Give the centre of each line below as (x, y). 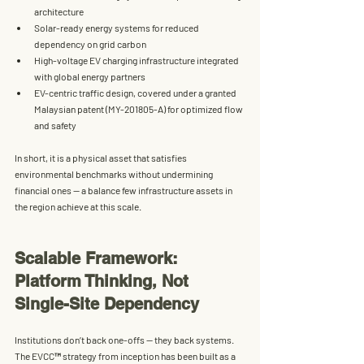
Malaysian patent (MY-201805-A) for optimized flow (139, 108)
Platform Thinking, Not (104, 281)
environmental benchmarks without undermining (115, 173)
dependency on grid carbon (90, 43)
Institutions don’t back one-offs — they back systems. (125, 339)
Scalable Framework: (99, 258)
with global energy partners (90, 76)
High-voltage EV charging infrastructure (115, 60)
